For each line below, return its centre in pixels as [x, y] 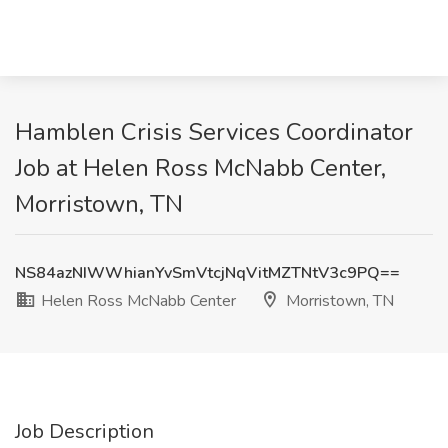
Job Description [84, 431]
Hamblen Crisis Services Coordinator [214, 132]
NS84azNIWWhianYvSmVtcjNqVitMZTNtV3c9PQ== [207, 273]
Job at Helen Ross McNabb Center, [200, 168]
